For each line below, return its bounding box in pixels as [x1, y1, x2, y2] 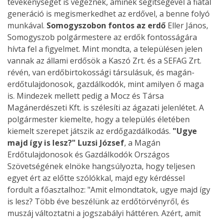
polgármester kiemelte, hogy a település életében [7, 114, 190, 125]
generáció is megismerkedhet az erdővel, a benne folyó [7, 8, 210, 20]
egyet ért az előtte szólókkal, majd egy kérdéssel [7, 173, 185, 184]
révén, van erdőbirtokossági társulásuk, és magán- [7, 67, 195, 78]
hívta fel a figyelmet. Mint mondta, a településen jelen [7, 44, 202, 55]
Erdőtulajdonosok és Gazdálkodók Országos [7, 149, 170, 160]
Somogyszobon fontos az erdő [46, 20, 166, 31]
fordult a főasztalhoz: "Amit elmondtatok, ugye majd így [7, 184, 210, 196]
